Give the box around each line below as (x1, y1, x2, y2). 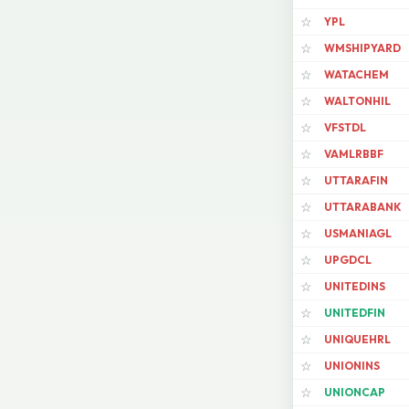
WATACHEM (324, 68, 389, 82)
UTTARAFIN (324, 173, 388, 188)
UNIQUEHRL (324, 332, 391, 347)
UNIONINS (324, 359, 380, 373)
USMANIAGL (324, 226, 392, 241)
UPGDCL (324, 253, 372, 267)
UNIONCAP (324, 385, 385, 400)
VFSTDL (324, 121, 366, 135)
